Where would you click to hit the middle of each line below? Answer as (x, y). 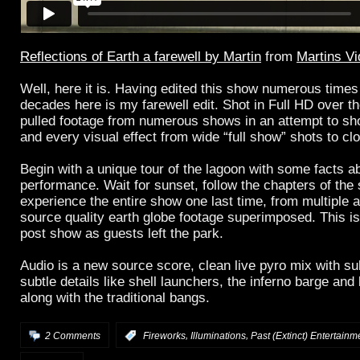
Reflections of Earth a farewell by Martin (141, 56)
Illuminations (218, 335)
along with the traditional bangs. (115, 297)
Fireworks (164, 335)
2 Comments (73, 335)
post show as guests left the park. (122, 233)
